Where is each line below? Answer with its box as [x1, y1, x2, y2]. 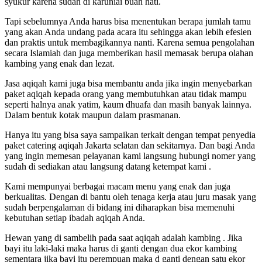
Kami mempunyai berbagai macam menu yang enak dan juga [5, 181, 230, 191]
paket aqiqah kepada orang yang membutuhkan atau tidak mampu [5, 88, 247, 99]
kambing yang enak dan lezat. [5, 58, 115, 68]
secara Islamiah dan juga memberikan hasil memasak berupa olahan [5, 47, 253, 58]
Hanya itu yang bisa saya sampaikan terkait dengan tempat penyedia [5, 129, 256, 140]
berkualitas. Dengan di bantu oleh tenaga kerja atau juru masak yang [5, 191, 256, 202]
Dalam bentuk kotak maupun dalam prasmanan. [5, 109, 181, 120]
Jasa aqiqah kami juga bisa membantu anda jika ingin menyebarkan [5, 78, 252, 88]
